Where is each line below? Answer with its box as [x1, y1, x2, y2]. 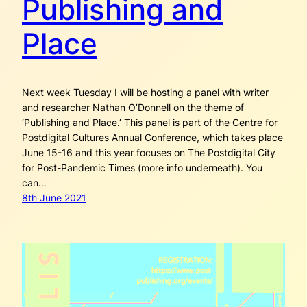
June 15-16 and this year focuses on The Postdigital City [22, 147, 275, 159]
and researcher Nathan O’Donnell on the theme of [22, 101, 244, 114]
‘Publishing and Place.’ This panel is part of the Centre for [22, 116, 278, 129]
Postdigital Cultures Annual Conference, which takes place [22, 132, 283, 144]
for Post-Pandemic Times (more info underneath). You [22, 162, 262, 174]
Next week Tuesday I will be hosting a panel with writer [22, 86, 269, 99]
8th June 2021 [22, 192, 86, 204]
